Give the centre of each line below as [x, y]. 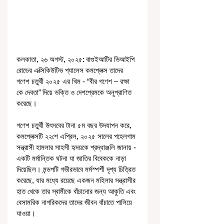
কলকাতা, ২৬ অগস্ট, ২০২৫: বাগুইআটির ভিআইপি [76, 59]
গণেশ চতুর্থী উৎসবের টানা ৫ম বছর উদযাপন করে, [75, 125]
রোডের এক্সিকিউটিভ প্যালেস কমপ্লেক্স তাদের [71, 70]
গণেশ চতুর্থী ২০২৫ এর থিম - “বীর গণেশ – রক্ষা [74, 81]
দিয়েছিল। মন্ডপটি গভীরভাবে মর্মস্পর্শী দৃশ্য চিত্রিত [77, 169]
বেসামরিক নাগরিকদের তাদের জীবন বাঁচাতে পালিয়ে [75, 202]
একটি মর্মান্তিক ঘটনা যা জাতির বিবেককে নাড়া [72, 158]
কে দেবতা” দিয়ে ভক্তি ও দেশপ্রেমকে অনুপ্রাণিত [75, 92]
